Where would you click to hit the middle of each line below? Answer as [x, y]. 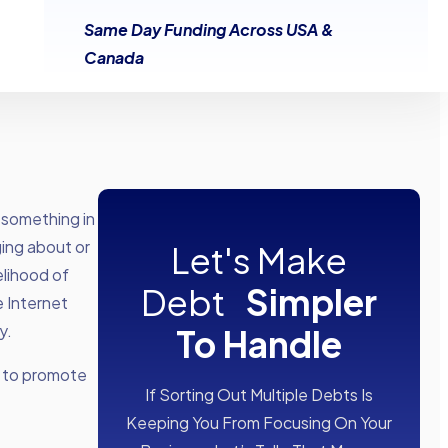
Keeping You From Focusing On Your [259, 423]
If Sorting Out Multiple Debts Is [259, 395]
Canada [114, 57]
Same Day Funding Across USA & [209, 29]
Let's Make [259, 260]
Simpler [311, 302]
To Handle [259, 344]
